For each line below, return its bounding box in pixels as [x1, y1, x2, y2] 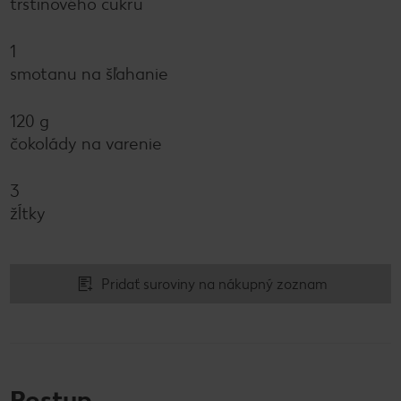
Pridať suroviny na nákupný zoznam [101, 275, 328, 293]
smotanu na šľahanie [10, 63, 168, 84]
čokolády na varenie [10, 132, 162, 154]
